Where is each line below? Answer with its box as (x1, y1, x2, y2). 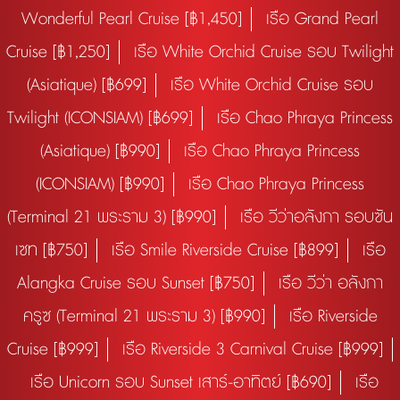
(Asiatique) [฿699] (27, 73, 146, 97)
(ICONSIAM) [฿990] (36, 172, 164, 196)
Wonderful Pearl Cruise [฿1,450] (21, 7, 242, 31)
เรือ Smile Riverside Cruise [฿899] (111, 238, 338, 262)
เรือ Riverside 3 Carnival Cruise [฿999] (122, 337, 383, 362)
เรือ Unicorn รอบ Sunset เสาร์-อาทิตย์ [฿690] (30, 371, 331, 395)
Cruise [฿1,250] (6, 40, 110, 64)
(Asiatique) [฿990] (40, 139, 160, 163)
